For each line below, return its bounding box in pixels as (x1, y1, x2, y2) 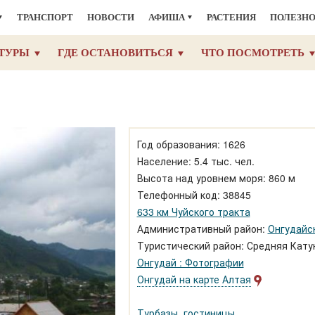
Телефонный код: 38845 (136, 188, 251, 202)
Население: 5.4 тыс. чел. (136, 154, 255, 168)
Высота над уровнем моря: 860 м (136, 171, 295, 185)
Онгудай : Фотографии (136, 255, 244, 269)
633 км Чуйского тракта (136, 205, 250, 219)
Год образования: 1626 (136, 137, 245, 151)
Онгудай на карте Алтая (136, 272, 251, 286)
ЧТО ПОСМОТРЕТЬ (201, 47, 304, 58)
